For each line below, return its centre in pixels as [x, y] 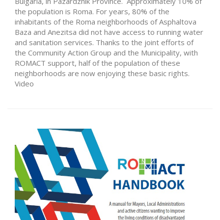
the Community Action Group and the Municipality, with [106, 52]
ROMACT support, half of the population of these [97, 63]
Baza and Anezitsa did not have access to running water [109, 32]
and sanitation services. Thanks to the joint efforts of [104, 42]
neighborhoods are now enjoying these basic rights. [102, 73]
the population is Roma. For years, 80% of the [92, 11]
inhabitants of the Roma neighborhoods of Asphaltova [106, 21]
